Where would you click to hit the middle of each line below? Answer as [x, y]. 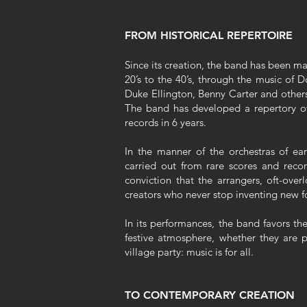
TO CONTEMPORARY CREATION [210, 295]
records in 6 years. [165, 122]
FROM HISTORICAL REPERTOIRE [209, 35]
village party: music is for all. [189, 252]
